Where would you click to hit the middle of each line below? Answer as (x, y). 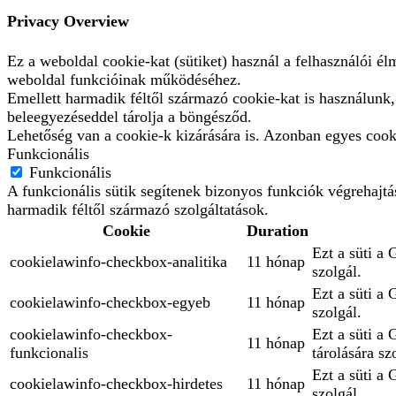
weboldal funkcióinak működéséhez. (124, 80)
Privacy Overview (68, 22)
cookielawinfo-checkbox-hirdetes (116, 384)
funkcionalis (49, 353)
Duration (278, 231)
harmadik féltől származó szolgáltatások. (138, 210)
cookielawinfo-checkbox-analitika (118, 262)
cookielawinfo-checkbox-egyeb (110, 303)
